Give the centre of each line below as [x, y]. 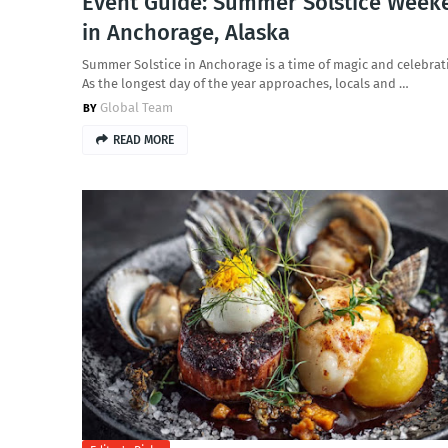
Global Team [136, 107]
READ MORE [143, 140]
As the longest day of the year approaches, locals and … [245, 83]
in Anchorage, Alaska [186, 32]
